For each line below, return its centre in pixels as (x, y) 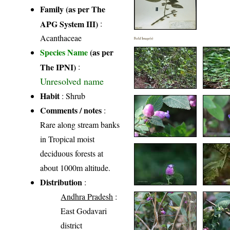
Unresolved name (72, 81)
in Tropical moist (68, 139)
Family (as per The (73, 9)
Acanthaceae (61, 37)
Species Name (65, 52)
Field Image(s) (144, 38)
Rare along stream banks (80, 124)
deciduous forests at (72, 153)
